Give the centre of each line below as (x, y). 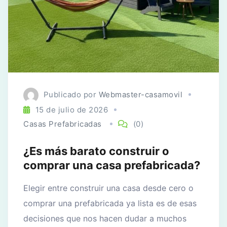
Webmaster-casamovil (140, 94)
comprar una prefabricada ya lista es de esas (110, 203)
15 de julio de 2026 (71, 109)
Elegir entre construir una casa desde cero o (108, 188)
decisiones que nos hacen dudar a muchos (105, 218)
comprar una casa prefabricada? (112, 165)
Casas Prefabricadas (63, 124)
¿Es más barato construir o (96, 151)
